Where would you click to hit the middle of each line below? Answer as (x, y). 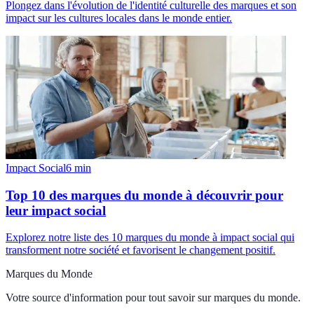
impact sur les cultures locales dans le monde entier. (119, 18)
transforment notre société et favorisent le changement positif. (141, 250)
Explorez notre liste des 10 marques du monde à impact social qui (150, 238)
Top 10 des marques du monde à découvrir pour (144, 195)
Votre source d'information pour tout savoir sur (108, 298)
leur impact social (56, 210)
